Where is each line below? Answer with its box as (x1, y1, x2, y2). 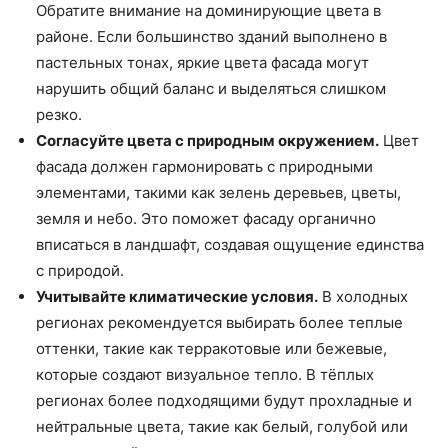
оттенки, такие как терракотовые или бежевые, (36, 338, 387, 358)
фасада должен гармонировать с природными (36, 156, 373, 176)
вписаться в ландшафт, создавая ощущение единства (36, 234, 424, 254)
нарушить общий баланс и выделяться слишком (36, 78, 386, 98)
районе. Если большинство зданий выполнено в (36, 26, 387, 46)
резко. (36, 104, 82, 124)
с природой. (36, 260, 124, 280)
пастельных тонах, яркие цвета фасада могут (36, 52, 369, 72)
